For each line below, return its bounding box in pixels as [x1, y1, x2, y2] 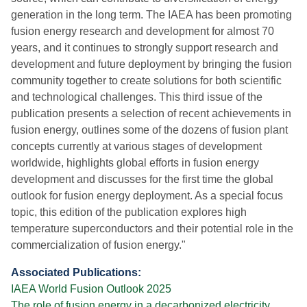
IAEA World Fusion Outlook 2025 [11, 283, 171, 295]
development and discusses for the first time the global [11, 173, 273, 185]
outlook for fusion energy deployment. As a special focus [11, 190, 283, 201]
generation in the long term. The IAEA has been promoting [11, 9, 292, 21]
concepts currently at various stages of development [11, 140, 262, 152]
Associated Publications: [11, 267, 141, 278]
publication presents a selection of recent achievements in [11, 108, 291, 119]
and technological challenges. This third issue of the [11, 91, 262, 103]
